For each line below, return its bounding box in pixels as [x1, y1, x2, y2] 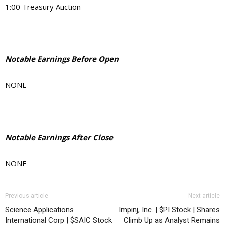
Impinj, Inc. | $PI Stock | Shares [119, 205, 220, 214]
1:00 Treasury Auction [5, 1, 81, 12]
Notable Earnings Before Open [5, 53, 119, 64]
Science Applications [5, 205, 74, 214]
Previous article [5, 192, 48, 199]
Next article [188, 192, 220, 199]
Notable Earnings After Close [5, 132, 113, 142]
